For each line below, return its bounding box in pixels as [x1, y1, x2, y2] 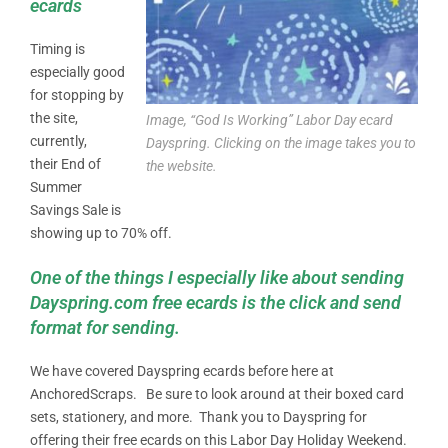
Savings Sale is [30, 201, 121, 218]
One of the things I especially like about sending [30, 266, 404, 288]
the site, [30, 109, 78, 126]
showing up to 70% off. [30, 224, 172, 241]
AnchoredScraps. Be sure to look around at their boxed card [30, 385, 404, 402]
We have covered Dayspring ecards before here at [30, 362, 334, 379]
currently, [30, 132, 87, 149]
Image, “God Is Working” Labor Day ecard [146, 111, 393, 128]
